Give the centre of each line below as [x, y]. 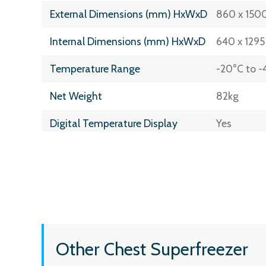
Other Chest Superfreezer [152, 249]
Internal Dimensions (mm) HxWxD [128, 41]
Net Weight [76, 96]
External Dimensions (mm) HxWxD [129, 14]
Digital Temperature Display [114, 123]
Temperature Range [95, 68]
